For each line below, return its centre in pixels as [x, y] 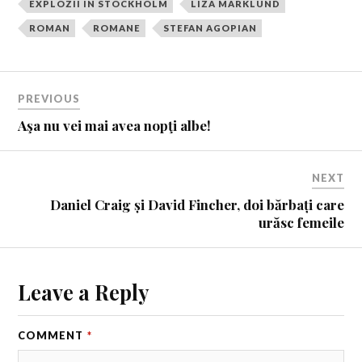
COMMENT [52, 335]
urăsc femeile [301, 222]
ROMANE [117, 28]
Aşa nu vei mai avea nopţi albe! [115, 125]
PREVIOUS [49, 98]
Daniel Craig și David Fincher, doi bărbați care [197, 204]
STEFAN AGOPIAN [210, 28]
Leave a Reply [84, 291]
